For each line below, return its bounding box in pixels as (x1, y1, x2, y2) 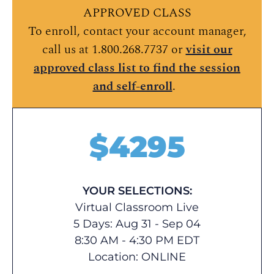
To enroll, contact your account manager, (28, 22, 246, 40)
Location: (88, 250, 141, 264)
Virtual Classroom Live (75, 201, 199, 214)
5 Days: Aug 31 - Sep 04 (73, 217, 201, 231)
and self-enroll (92, 77, 172, 95)
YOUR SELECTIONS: (82, 184, 192, 198)
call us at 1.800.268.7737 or (42, 40, 186, 59)
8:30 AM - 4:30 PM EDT (75, 234, 199, 247)
